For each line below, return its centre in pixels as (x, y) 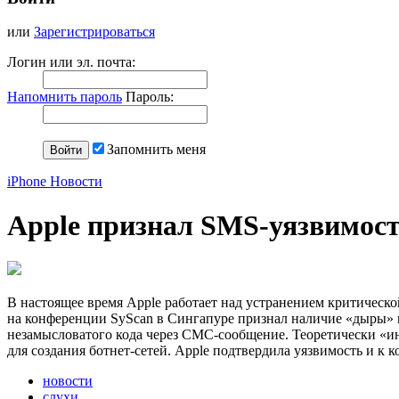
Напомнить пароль (65, 97)
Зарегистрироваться (94, 32)
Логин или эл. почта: (71, 62)
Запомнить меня (156, 150)
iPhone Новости (55, 182)
